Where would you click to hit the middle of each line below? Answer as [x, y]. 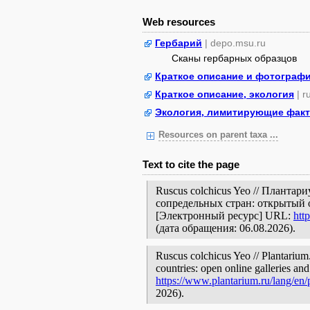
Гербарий [179, 43]
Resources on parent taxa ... [218, 135]
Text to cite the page [191, 164]
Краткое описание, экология [225, 94]
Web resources [179, 22]
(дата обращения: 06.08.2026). [226, 228]
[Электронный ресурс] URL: [225, 216]
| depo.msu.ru [235, 43]
